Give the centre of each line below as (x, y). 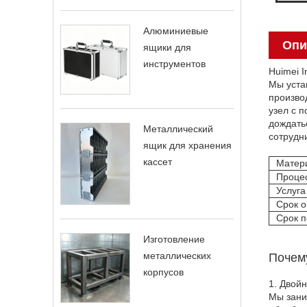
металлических (177, 256)
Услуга (291, 190)
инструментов (174, 63)
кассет (158, 161)
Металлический (178, 128)
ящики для (167, 47)
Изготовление (174, 240)
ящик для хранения (187, 145)
